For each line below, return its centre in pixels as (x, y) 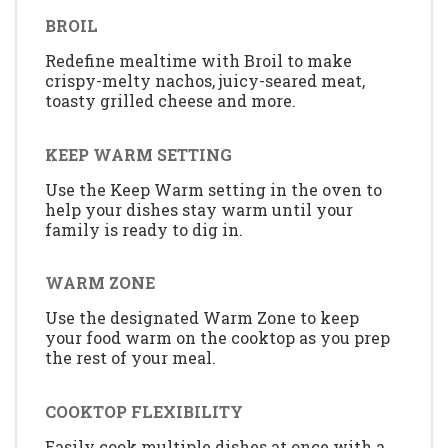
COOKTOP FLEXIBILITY (144, 411)
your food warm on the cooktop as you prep (217, 338)
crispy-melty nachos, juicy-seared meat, (205, 81)
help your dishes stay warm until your (199, 209)
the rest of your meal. (130, 358)
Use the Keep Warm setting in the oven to (213, 189)
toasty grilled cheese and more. (170, 101)
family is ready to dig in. (144, 229)
